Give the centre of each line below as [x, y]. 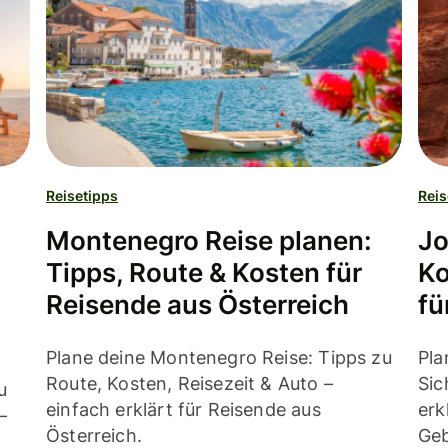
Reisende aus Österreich [197, 305]
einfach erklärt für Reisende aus [183, 410]
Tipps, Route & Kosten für [204, 273]
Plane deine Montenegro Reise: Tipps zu [219, 358]
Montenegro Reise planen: [209, 241]
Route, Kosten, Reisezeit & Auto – [189, 384]
